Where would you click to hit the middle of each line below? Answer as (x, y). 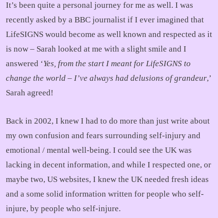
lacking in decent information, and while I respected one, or (109, 165)
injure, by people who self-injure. (63, 209)
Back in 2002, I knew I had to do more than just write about (108, 121)
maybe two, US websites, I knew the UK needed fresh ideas (107, 179)
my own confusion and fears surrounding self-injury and (103, 136)
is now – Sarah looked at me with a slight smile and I (96, 49)
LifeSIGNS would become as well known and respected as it (109, 34)
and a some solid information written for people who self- (105, 194)
